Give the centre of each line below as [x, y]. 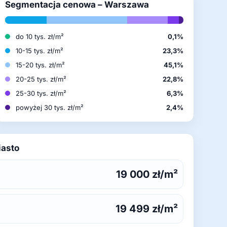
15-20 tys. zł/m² [40, 65]
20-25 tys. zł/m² [41, 79]
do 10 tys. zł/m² [40, 36]
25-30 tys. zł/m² [41, 93]
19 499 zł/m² [147, 209]
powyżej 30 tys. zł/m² [50, 107]
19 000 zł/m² [147, 174]
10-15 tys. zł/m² [40, 51]
